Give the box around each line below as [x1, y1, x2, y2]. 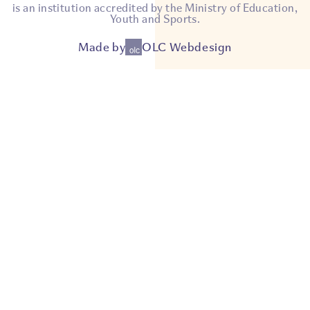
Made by [77, 39, 126, 55]
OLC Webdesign [142, 39, 232, 55]
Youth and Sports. [109, 12, 201, 27]
